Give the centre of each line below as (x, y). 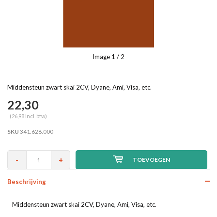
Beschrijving (27, 182)
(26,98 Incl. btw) (28, 116)
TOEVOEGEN (151, 160)
